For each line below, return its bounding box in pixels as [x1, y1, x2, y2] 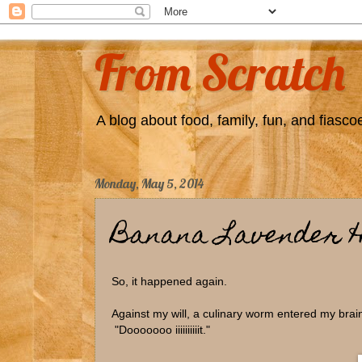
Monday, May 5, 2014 [95, 175, 204, 192]
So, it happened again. [112, 275, 227, 288]
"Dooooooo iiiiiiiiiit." [112, 323, 210, 336]
